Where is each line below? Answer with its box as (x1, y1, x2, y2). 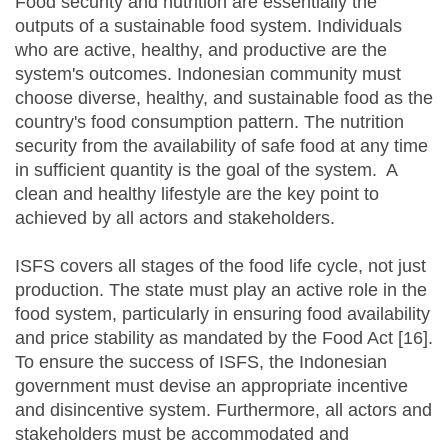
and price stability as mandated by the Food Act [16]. (15, 328, 433, 349)
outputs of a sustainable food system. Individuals (15, 16, 402, 37)
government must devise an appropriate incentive (15, 376, 408, 397)
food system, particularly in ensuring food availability (15, 304, 430, 325)
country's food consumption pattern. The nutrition (15, 112, 404, 133)
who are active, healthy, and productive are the (15, 40, 387, 61)
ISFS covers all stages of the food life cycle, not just (15, 256, 426, 277)
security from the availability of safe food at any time (15, 136, 428, 157)
